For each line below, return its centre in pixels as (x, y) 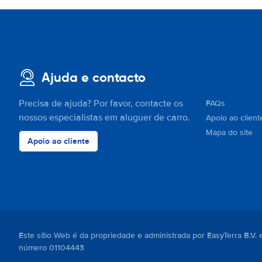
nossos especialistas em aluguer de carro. (104, 118)
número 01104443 (51, 248)
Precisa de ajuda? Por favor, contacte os (101, 104)
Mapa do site (229, 132)
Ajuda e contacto (94, 77)
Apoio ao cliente (58, 141)
